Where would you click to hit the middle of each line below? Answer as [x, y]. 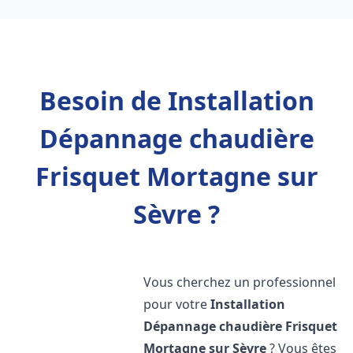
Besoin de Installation [176, 100]
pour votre [177, 304]
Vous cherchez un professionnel [240, 282]
